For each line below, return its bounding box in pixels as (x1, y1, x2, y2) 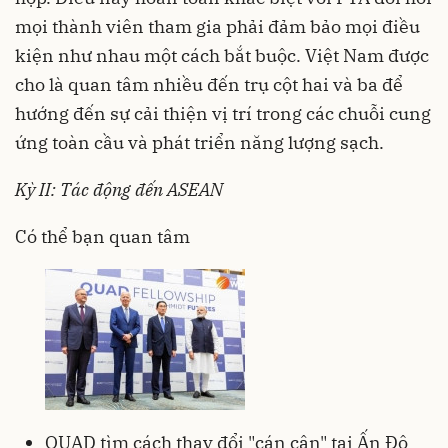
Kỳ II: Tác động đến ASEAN (15, 177, 223, 201)
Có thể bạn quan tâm (15, 224, 190, 248)
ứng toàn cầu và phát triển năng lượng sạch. (15, 130, 384, 154)
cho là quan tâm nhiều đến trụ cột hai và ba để (15, 72, 403, 96)
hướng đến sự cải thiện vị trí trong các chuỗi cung (15, 101, 431, 125)
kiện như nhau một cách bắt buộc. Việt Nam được (15, 43, 429, 67)
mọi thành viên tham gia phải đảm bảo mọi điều (15, 14, 420, 38)
